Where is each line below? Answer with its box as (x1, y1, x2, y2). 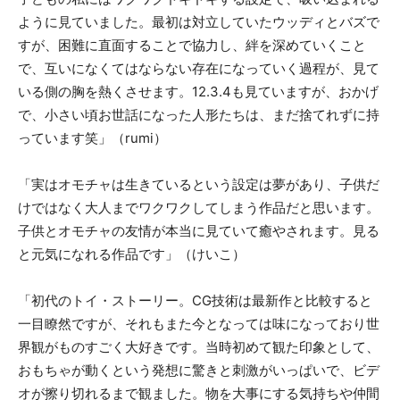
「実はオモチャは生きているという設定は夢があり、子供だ (18, 175, 379, 193)
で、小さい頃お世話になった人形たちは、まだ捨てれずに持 (18, 105, 379, 123)
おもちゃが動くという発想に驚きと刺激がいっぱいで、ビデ (18, 361, 379, 379)
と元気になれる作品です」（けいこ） (18, 245, 246, 262)
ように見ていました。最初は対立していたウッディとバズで (18, 12, 379, 30)
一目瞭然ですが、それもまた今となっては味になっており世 (18, 314, 379, 332)
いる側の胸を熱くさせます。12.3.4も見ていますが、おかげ (18, 82, 379, 100)
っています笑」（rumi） (18, 129, 167, 146)
